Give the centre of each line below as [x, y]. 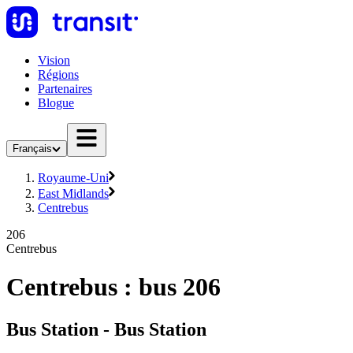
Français [32, 149]
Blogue [56, 103]
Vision [54, 60]
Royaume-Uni [73, 178]
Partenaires [65, 89]
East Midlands [73, 193]
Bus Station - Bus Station [106, 329]
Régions [58, 74]
